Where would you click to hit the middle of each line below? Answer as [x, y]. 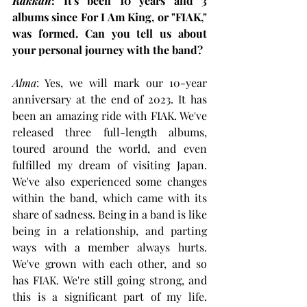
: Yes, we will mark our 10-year [122, 82]
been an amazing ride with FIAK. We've [110, 115]
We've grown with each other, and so [110, 263]
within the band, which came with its [110, 197]
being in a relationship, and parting [110, 230]
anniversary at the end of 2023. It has [110, 99]
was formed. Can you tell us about [110, 33]
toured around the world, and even [110, 148]
